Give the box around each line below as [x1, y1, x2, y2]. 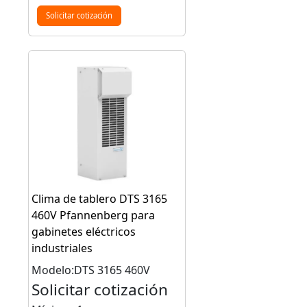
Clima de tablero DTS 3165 [32, 191, 168, 206]
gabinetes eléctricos [32, 223, 136, 239]
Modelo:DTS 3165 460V [32, 262, 151, 278]
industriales [32, 240, 93, 256]
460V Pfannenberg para [32, 207, 156, 223]
